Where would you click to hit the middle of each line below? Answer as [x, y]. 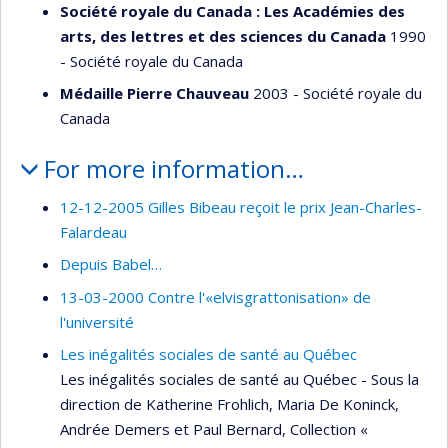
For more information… [173, 169]
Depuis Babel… [111, 264]
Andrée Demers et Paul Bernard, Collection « [214, 429]
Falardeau [93, 231]
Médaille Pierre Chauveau [154, 93]
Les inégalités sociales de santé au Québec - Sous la [239, 379]
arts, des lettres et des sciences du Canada [223, 35]
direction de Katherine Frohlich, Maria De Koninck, [229, 404]
